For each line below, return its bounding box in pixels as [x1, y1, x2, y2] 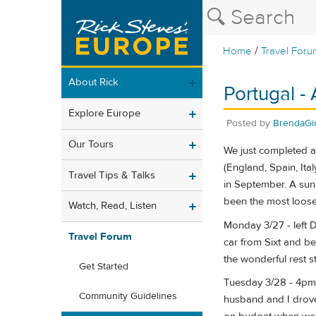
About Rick [68, 75, 119, 90]
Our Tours [68, 137, 114, 151]
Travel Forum [68, 230, 132, 244]
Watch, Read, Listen [68, 199, 157, 213]
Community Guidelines [79, 290, 177, 303]
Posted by [226, 116, 273, 130]
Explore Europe [68, 107, 140, 121]
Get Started [79, 260, 128, 274]
